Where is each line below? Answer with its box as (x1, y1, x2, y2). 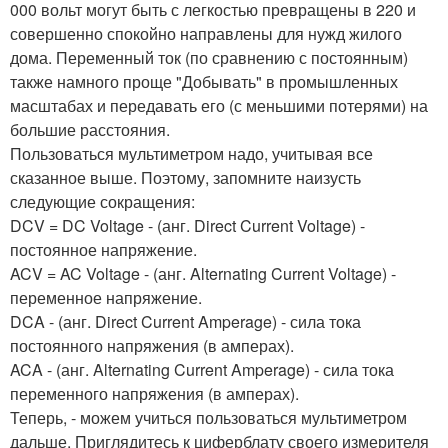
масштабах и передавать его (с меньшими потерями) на (10, 93, 428, 117)
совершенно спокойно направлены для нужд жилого (10, 21, 402, 45)
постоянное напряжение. (10, 237, 197, 261)
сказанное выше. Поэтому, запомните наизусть (10, 165, 361, 189)
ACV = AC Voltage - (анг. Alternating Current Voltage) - (10, 261, 396, 285)
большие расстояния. (10, 117, 170, 141)
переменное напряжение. (10, 285, 202, 309)
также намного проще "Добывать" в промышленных (10, 69, 398, 93)
